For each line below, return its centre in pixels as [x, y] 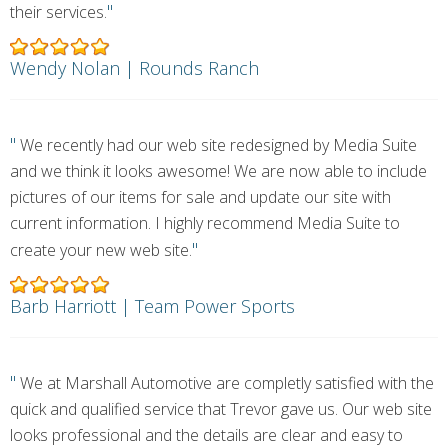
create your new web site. [101, 250]
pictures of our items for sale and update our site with [200, 197]
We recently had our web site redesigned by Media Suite [216, 145]
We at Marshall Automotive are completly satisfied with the [225, 383]
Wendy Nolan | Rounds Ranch [134, 68]
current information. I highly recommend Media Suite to [205, 223]
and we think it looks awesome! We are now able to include [218, 171]
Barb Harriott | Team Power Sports [152, 306]
